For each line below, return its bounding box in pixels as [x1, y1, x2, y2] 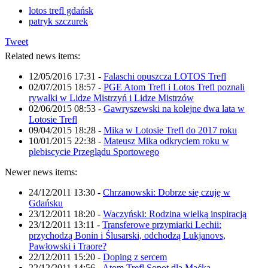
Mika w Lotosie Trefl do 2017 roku [103, 124, 237, 135]
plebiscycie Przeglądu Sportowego [29, 146, 159, 157]
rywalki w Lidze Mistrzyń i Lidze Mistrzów [29, 92, 194, 103]
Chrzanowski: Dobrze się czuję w [103, 187, 230, 197]
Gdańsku [29, 197, 63, 208]
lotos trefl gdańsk [29, 5, 93, 16]
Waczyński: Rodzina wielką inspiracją [103, 208, 246, 219]
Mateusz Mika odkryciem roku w [103, 135, 229, 146]
